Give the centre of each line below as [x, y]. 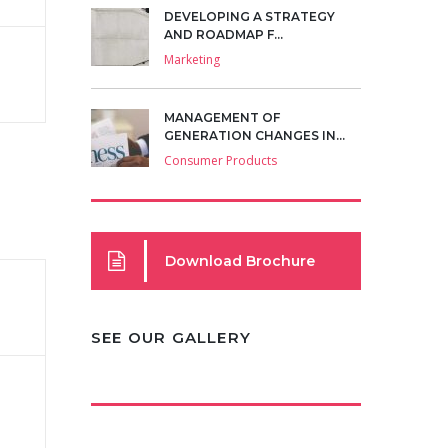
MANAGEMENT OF [222, 117]
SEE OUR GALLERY [171, 337]
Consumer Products [220, 160]
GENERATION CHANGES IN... [254, 135]
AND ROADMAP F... [223, 34]
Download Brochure [240, 261]
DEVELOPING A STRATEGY [249, 16]
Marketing [192, 59]
